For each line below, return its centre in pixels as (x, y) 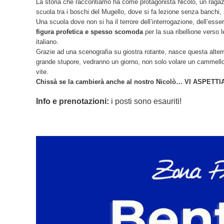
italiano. (47, 42)
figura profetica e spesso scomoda (89, 32)
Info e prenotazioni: (72, 101)
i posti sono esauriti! (145, 101)
